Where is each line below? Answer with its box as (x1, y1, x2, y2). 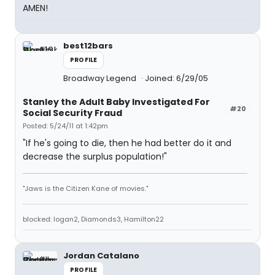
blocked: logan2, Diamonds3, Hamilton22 (23, 214, 164, 224)
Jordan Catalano (63, 250, 139, 261)
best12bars (63, 40, 113, 52)
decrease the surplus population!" (23, 150, 167, 163)
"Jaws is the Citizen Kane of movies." (23, 184, 148, 193)
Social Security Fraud (23, 107, 122, 119)
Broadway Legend (63, 72, 138, 84)
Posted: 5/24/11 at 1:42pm (23, 121, 108, 131)
